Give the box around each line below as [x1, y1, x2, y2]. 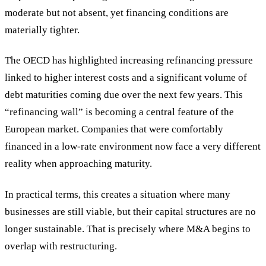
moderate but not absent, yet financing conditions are [5, 7, 229, 18]
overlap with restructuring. [5, 240, 117, 252]
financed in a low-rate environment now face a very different [5, 141, 261, 153]
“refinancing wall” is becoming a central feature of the [5, 106, 234, 118]
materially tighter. [5, 24, 80, 36]
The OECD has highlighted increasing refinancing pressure [5, 55, 253, 66]
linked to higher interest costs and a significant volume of [5, 72, 247, 84]
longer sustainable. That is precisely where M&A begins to [5, 223, 251, 235]
